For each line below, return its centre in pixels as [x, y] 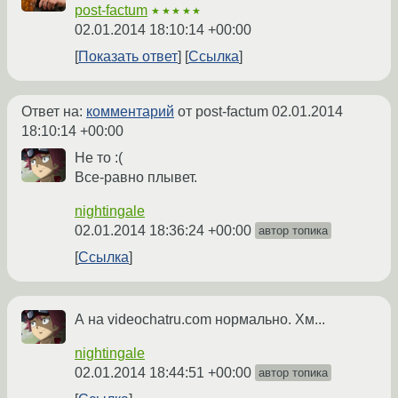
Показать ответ [128, 57]
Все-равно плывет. [136, 178]
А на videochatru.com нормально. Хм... [200, 320]
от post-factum [223, 112]
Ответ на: [54, 112]
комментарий [130, 112]
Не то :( [99, 158]
